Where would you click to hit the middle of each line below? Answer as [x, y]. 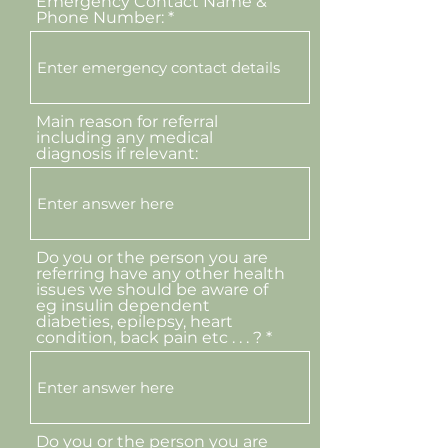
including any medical [124, 137]
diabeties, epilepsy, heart [134, 321]
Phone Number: [100, 17]
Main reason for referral [127, 121]
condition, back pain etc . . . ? [149, 337]
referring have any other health [160, 273]
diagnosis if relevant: [117, 153]
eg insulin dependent [123, 305]
